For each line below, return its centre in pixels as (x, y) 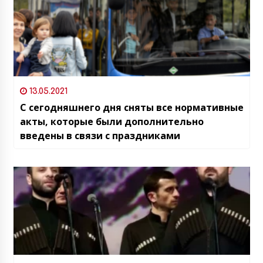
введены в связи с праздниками (100, 135)
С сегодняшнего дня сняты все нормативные (131, 107)
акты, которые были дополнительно (112, 121)
